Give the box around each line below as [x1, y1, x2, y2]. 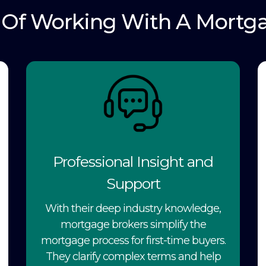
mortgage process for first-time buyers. [40, 233, 226, 247]
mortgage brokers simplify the [60, 217, 206, 231]
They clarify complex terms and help [45, 249, 221, 263]
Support [106, 174, 160, 192]
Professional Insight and [53, 152, 213, 170]
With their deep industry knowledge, [45, 201, 221, 215]
